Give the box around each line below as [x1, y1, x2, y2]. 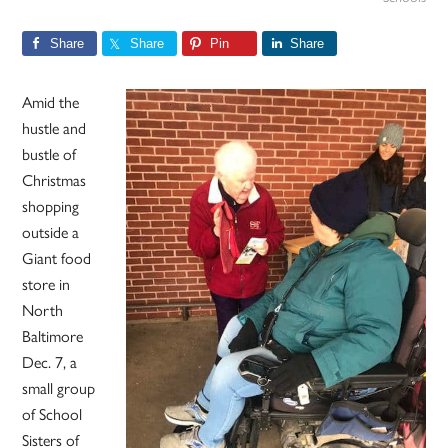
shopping [22, 194, 80, 218]
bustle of [22, 142, 77, 166]
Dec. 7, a [22, 350, 78, 374]
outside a [22, 220, 80, 244]
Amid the [22, 90, 80, 114]
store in [22, 272, 71, 296]
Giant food [22, 246, 92, 270]
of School [22, 402, 83, 426]
